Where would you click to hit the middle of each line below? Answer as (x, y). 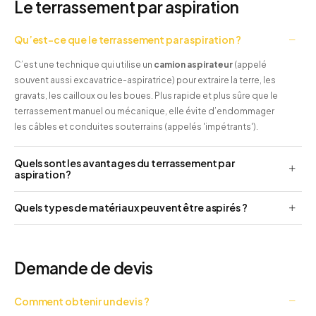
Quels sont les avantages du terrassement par (124, 163)
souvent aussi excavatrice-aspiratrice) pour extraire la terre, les (145, 80)
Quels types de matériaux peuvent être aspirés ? (131, 208)
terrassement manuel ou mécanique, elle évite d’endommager (144, 111)
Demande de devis (84, 268)
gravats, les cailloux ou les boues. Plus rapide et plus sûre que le (146, 95)
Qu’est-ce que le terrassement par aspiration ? (128, 40)
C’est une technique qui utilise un (84, 64)
